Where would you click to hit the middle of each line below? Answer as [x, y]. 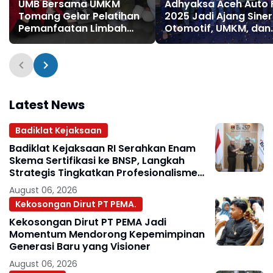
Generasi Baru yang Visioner [80, 247]
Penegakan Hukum [211, 41]
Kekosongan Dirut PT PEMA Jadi [88, 222]
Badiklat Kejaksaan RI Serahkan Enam [102, 149]
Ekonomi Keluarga [63, 53]
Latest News [47, 105]
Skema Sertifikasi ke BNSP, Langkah [97, 161]
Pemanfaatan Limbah [73, 29]
